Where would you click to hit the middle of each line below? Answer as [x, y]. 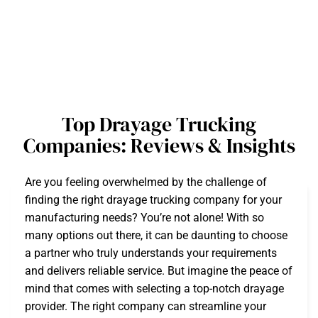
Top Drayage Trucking [159, 124]
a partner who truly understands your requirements [151, 253]
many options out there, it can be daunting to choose [156, 235]
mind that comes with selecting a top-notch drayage [154, 289]
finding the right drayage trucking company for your [153, 200]
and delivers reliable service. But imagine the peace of [159, 271]
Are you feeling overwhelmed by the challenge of [146, 182]
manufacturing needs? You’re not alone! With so [144, 218]
